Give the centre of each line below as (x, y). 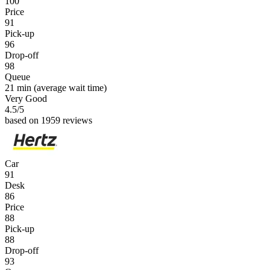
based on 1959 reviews (49, 120)
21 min (18, 87)
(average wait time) (69, 87)
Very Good (26, 98)
